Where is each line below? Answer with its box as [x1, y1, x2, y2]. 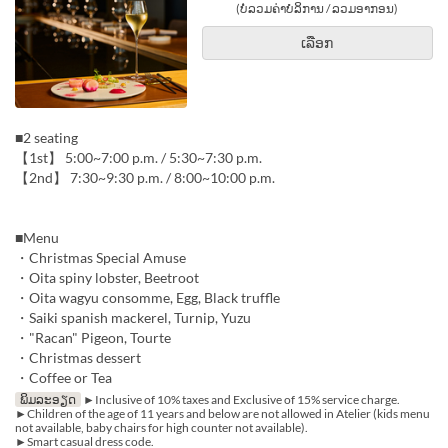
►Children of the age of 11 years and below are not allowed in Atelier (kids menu [15, 406, 430, 422]
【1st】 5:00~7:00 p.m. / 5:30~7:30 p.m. [15, 149, 262, 167]
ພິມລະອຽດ [19, 392, 76, 408]
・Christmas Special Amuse [15, 249, 186, 267]
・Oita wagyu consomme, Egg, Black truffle [15, 289, 280, 307]
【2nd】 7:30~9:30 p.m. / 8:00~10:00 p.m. [15, 169, 275, 187]
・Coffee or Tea [15, 369, 112, 387]
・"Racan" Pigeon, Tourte [15, 329, 171, 347]
